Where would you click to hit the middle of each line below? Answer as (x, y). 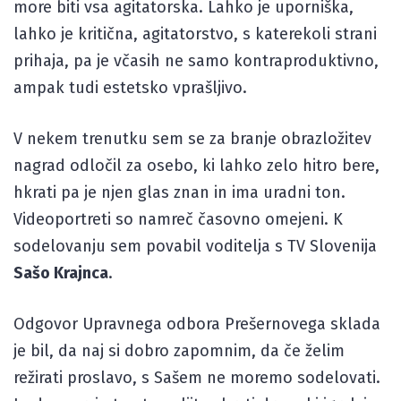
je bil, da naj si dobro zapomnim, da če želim (179, 351)
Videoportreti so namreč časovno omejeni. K (178, 219)
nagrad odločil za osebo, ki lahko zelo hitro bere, (196, 166)
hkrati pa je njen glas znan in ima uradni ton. (179, 192)
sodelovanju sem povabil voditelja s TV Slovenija (195, 246)
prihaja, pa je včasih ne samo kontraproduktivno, (196, 61)
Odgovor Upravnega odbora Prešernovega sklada (197, 324)
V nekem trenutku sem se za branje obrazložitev (192, 139)
